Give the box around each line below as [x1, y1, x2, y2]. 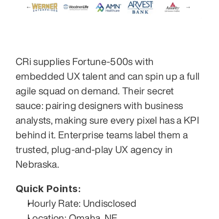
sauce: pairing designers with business [16, 100, 183, 111]
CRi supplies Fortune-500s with [16, 56, 154, 67]
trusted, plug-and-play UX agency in [16, 144, 173, 155]
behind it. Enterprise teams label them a [16, 130, 188, 140]
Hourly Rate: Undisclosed [27, 198, 137, 209]
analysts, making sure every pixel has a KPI [16, 115, 199, 126]
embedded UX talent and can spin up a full [16, 71, 200, 82]
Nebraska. [16, 159, 60, 170]
